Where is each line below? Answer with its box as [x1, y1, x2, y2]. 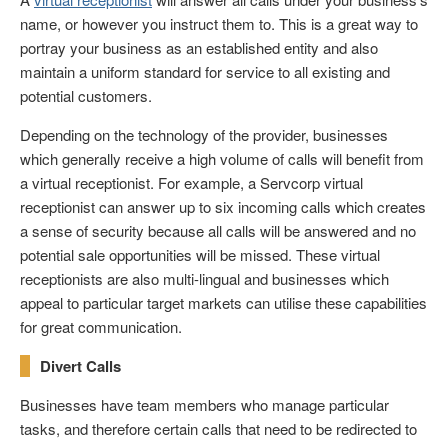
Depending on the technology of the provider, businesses [20, 124, 388, 146]
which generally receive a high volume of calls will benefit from [20, 148, 424, 170]
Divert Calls [40, 355, 121, 378]
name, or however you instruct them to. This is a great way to [20, 13, 418, 35]
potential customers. [20, 85, 152, 107]
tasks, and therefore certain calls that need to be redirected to [20, 418, 417, 440]
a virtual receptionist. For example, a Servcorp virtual [20, 172, 363, 194]
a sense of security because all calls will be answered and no [20, 220, 416, 242]
